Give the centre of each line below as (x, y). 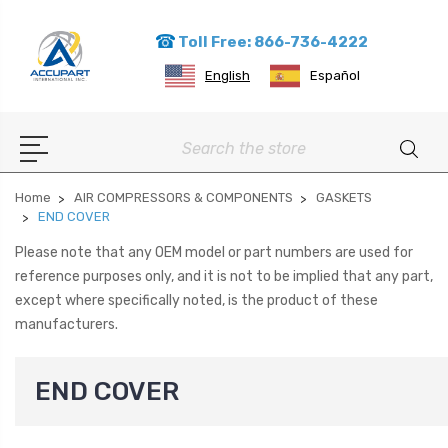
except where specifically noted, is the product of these (196, 301)
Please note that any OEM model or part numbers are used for (214, 253)
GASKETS (344, 198)
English (227, 75)
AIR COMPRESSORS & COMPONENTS (183, 198)
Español (335, 75)
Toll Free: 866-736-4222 (271, 41)
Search (204, 143)
